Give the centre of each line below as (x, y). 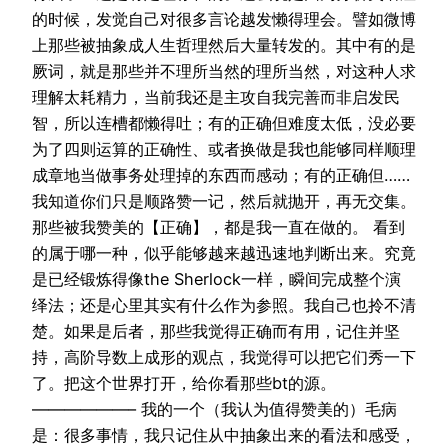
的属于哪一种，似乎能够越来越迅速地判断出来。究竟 (224, 252)
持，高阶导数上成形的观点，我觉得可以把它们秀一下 (224, 356)
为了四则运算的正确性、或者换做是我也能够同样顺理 (224, 148)
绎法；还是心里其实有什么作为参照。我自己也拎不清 (224, 304)
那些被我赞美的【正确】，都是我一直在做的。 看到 (218, 226)
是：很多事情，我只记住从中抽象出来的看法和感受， (224, 434)
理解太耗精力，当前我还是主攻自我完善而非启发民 (216, 96)
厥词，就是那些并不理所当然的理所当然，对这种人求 (224, 70)
